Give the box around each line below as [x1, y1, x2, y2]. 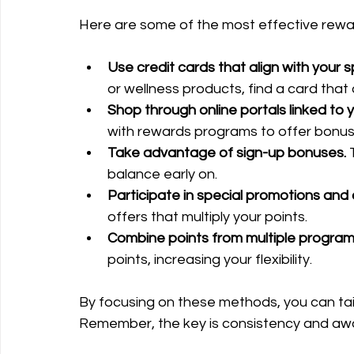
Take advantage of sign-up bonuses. [107, 145, 346, 160]
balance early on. [107, 167, 217, 182]
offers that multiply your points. [107, 209, 307, 224]
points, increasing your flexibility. [107, 252, 312, 267]
